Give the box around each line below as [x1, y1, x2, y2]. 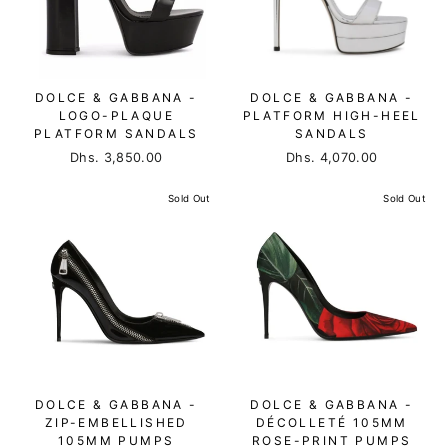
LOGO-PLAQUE [58, 107, 174, 123]
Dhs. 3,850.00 [70, 149, 163, 165]
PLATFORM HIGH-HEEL [242, 107, 421, 123]
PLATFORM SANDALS [34, 125, 199, 141]
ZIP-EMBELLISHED [44, 415, 188, 430]
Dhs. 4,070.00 [286, 149, 378, 165]
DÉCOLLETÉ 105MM [255, 415, 408, 430]
